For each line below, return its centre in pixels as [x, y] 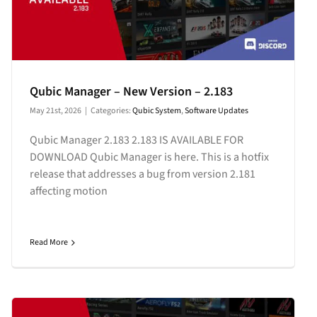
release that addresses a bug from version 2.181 [142, 174]
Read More [48, 243]
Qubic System [156, 111]
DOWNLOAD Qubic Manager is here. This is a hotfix [149, 157]
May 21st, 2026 [55, 111]
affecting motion [68, 191]
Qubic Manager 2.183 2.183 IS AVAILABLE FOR [136, 140]
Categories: [111, 111]
